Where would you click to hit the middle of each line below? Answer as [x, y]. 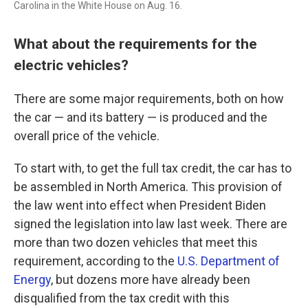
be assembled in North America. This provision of [148, 187]
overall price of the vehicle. [87, 136]
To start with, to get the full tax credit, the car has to [153, 168]
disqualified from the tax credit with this [122, 298]
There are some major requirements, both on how [149, 99]
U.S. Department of [229, 261]
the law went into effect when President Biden [140, 205]
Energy [32, 279]
